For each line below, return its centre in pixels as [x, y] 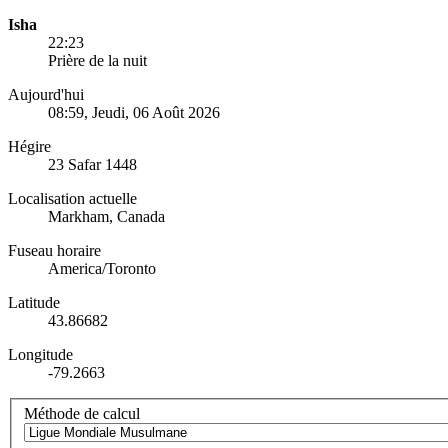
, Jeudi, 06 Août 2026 [152, 112]
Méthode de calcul [82, 414]
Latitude [34, 302]
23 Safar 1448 [92, 164]
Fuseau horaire [54, 250]
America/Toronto [102, 268]
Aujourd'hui [46, 94]
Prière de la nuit [97, 60]
